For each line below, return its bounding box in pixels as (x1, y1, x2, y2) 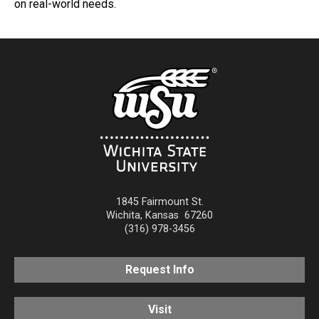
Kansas (145, 209, 179, 222)
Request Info (125, 263, 194, 277)
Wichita (106, 209, 140, 222)
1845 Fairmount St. (115, 196, 204, 209)
